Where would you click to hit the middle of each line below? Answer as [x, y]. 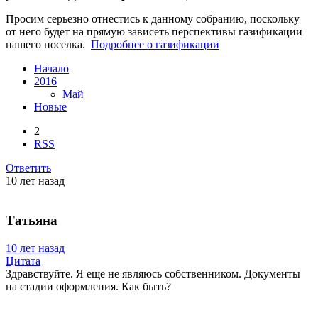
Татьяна [32, 221]
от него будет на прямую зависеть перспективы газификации [154, 31]
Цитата [23, 261]
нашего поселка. [48, 44]
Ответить [28, 168]
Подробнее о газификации [155, 44]
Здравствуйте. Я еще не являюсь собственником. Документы [153, 274]
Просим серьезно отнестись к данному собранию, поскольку [153, 18]
